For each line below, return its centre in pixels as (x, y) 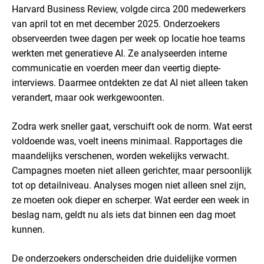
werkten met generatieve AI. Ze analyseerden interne (119, 53)
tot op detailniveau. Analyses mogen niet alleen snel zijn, (129, 185)
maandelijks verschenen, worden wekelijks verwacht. (121, 156)
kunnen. (28, 230)
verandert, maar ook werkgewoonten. (88, 98)
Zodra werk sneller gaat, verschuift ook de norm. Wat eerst (132, 126)
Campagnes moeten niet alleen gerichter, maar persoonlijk (132, 171)
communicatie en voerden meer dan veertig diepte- (116, 68)
